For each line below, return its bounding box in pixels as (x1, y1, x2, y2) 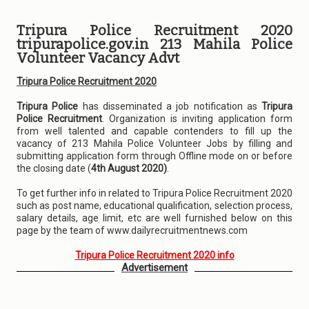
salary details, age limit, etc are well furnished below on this (17, 212, 292, 223)
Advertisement (121, 261, 188, 274)
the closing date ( (17, 163, 91, 174)
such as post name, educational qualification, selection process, (17, 200, 292, 211)
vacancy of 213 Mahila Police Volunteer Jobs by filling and (17, 138, 292, 149)
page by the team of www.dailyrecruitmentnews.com (17, 225, 248, 236)
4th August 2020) (91, 163, 167, 174)
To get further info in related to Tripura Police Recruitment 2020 (17, 188, 292, 199)
